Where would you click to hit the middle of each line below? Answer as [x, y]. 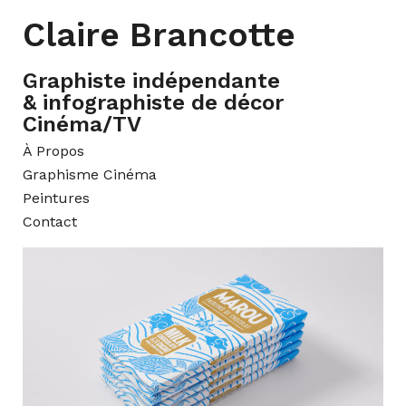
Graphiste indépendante [151, 81]
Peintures [56, 198]
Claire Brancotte [159, 35]
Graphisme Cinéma [90, 174]
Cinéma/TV [82, 124]
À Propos [53, 151]
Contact [50, 222]
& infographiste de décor [153, 102]
